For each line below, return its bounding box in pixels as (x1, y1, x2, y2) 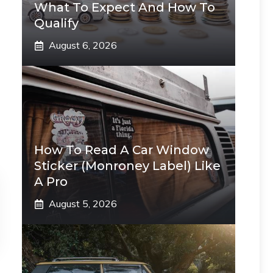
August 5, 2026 (49, 197, 117, 210)
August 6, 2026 (49, 39, 117, 51)
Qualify (34, 16, 79, 30)
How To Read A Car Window (34, 143, 209, 157)
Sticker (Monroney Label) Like (34, 158, 221, 173)
